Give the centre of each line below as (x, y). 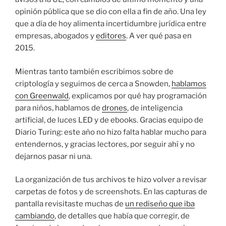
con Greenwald (42, 96)
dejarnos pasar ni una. (53, 156)
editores (111, 36)
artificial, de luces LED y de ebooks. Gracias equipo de (109, 120)
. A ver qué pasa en (159, 36)
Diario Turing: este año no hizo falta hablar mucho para (111, 132)
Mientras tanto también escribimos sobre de (94, 71)
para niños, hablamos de (59, 108)
